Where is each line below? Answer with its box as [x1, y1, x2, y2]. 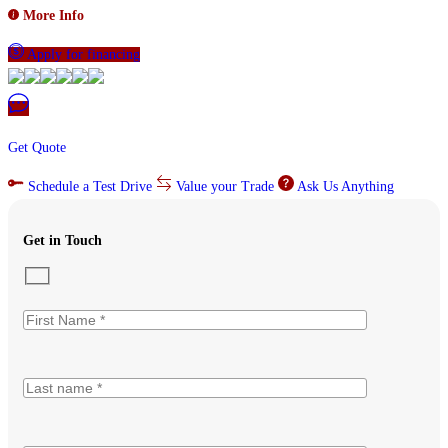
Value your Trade [172, 179, 278, 195]
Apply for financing [24, 47, 140, 63]
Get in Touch [23, 233, 102, 249]
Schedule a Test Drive [24, 179, 156, 195]
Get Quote [8, 140, 66, 156]
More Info [19, 8, 84, 24]
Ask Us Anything [294, 179, 394, 195]
